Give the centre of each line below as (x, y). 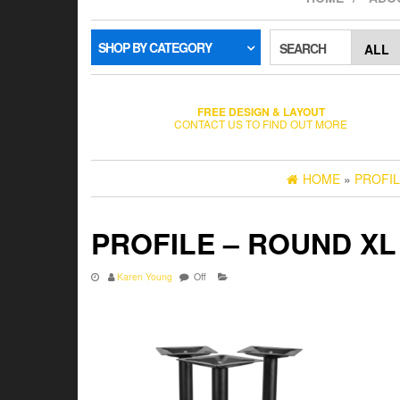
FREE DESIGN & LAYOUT (261, 111)
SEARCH (303, 48)
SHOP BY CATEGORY (155, 47)
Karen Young (145, 276)
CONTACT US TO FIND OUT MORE (261, 123)
